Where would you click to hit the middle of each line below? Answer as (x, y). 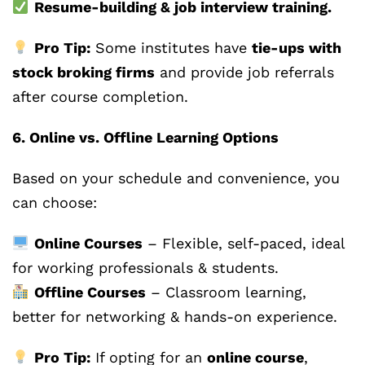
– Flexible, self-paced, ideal (243, 244)
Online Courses (88, 244)
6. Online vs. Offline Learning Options (145, 138)
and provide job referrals (244, 73)
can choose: (55, 203)
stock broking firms (84, 73)
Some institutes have (171, 48)
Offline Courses (90, 292)
